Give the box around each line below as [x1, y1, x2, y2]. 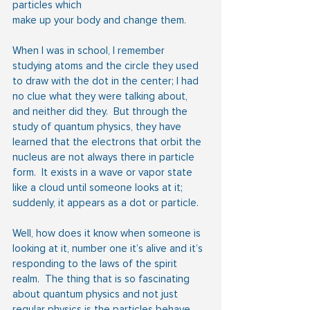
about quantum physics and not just [12, 287, 181, 300]
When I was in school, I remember [12, 44, 167, 57]
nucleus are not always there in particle [12, 150, 197, 163]
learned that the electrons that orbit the [12, 135, 204, 148]
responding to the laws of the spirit [12, 257, 180, 270]
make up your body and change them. [12, 13, 186, 26]
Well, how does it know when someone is [12, 226, 203, 239]
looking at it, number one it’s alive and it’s [12, 241, 206, 255]
